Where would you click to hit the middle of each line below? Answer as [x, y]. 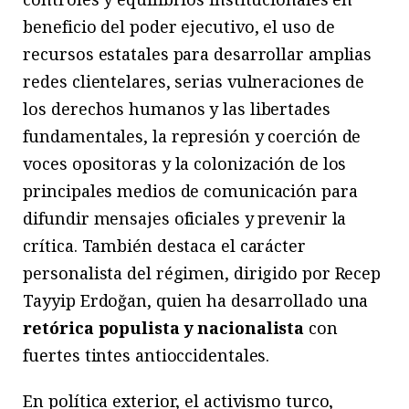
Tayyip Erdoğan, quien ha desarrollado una [196, 301]
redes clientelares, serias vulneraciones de [194, 82]
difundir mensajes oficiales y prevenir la [185, 219]
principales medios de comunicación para [190, 191]
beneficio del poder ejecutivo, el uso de [179, 27]
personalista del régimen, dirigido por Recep [202, 273]
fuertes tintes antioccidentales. [147, 356]
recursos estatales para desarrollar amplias [198, 54]
